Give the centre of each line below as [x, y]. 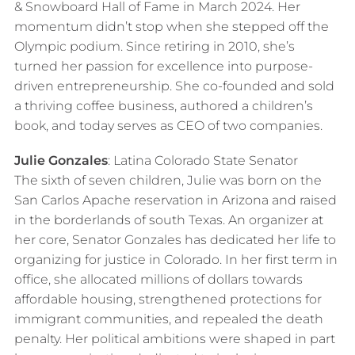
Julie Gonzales [61, 161]
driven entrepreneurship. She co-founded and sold [174, 86]
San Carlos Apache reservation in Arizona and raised [175, 200]
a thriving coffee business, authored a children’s [163, 106]
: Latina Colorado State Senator [202, 161]
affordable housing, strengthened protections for [168, 300]
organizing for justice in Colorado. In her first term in [176, 260]
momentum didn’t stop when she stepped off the [171, 27]
